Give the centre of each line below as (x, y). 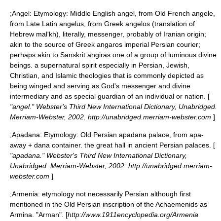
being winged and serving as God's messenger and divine (100, 86)
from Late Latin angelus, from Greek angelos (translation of (102, 24)
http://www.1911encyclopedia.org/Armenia (133, 215)
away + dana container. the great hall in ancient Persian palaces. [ (112, 145)
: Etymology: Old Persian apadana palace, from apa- (122, 135)
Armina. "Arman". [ (39, 215)
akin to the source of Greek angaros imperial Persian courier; (105, 44)
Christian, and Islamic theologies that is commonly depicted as (107, 75)
